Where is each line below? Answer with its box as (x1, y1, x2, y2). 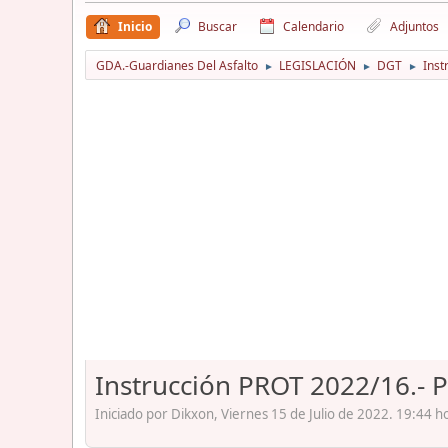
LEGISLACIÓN (279, 56, 356, 74)
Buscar (198, 17, 237, 35)
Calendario (283, 17, 344, 35)
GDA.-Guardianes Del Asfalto (96, 56, 258, 74)
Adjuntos (390, 17, 439, 35)
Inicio (118, 17, 152, 35)
